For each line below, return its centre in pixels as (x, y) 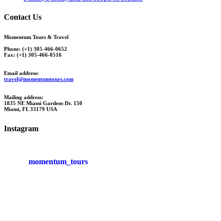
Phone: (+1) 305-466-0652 (36, 49)
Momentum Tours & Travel (36, 37)
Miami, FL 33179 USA (31, 109)
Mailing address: (24, 97)
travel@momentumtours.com (39, 79)
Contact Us (23, 17)
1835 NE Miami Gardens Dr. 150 (43, 103)
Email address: (21, 73)
